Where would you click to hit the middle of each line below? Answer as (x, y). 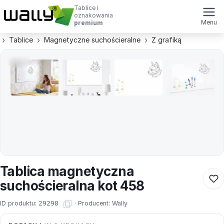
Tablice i (86, 8)
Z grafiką (166, 40)
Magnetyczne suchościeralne (92, 40)
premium (88, 23)
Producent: (95, 203)
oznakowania (93, 15)
